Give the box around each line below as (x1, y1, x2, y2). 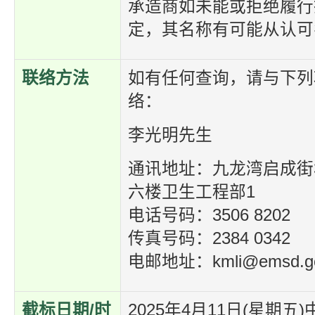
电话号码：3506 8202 (128, 206, 290, 224)
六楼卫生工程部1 (128, 183, 255, 201)
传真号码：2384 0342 (128, 229, 290, 247)
